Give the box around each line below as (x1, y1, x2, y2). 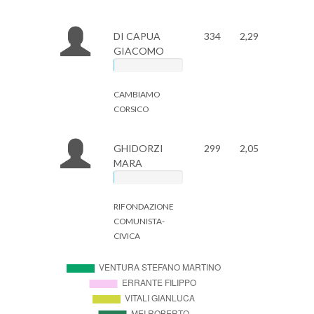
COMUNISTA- (113, 216, 165, 226)
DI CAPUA (113, 30, 161, 42)
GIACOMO (113, 45, 164, 57)
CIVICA (113, 231, 140, 241)
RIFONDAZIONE (113, 201, 174, 212)
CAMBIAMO (113, 89, 160, 100)
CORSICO (113, 104, 149, 114)
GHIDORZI (113, 142, 163, 154)
